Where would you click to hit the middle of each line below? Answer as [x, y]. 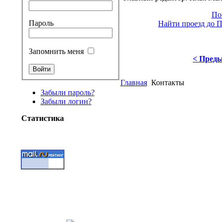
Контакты [166, 83]
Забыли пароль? [67, 92]
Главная [134, 83]
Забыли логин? [66, 101]
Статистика [42, 118]
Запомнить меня [56, 51]
